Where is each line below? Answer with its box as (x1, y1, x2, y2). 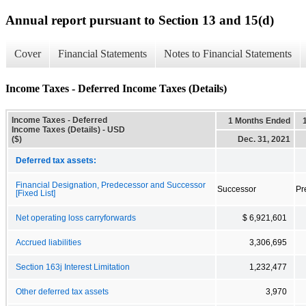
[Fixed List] (16, 189, 55, 197)
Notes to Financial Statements (164, 48, 292, 60)
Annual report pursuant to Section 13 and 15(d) (5, 12, 274, 27)
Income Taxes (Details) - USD (12, 124, 125, 135)
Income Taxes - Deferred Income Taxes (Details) (5, 82, 227, 94)
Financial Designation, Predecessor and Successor (16, 180, 206, 189)
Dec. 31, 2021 (238, 134, 290, 144)
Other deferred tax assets (16, 287, 109, 296)
